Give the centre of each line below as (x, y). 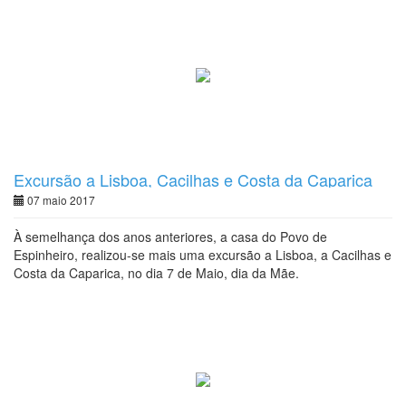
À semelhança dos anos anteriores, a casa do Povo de (170, 237)
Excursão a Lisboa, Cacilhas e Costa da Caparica (193, 179)
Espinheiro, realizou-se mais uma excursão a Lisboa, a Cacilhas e (203, 255)
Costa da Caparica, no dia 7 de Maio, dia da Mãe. (156, 273)
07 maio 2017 (60, 200)
